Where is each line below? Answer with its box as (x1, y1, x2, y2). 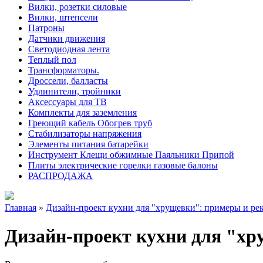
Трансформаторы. (28, 65, 99, 75)
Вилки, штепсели (28, 12, 98, 22)
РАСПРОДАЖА (28, 170, 93, 181)
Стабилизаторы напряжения (28, 128, 141, 139)
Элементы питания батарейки (28, 139, 149, 149)
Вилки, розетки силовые (28, 1, 127, 12)
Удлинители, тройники (28, 86, 121, 96)
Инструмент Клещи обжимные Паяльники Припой (28, 149, 234, 160)
